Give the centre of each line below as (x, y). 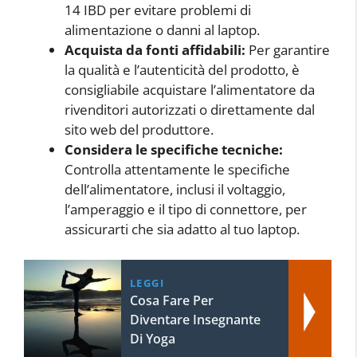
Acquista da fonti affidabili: (155, 50)
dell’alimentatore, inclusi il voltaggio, (175, 190)
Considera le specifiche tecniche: (174, 150)
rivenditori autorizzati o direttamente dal (190, 110)
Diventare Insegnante (195, 319)
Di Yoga (152, 338)
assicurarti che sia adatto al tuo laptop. (182, 229)
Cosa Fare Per (171, 300)
